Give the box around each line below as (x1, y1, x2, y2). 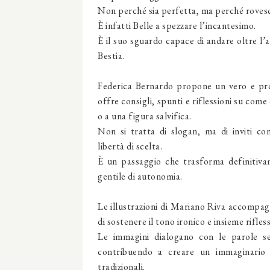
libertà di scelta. (98, 140, 162, 152)
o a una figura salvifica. (98, 110, 192, 122)
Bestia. (98, 49, 125, 62)
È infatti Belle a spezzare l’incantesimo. (98, 19, 256, 32)
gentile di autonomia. (98, 170, 183, 183)
